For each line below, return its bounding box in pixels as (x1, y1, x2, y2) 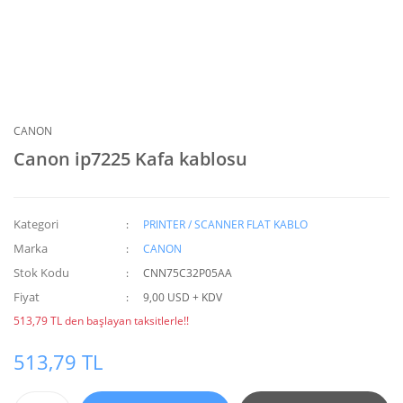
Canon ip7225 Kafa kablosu (13, 147, 247, 171)
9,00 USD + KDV (143, 290, 223, 305)
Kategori (13, 216, 58, 232)
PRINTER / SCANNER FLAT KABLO (143, 217, 309, 232)
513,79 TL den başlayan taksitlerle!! (13, 313, 189, 328)
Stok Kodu (13, 264, 69, 281)
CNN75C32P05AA (143, 265, 233, 281)
